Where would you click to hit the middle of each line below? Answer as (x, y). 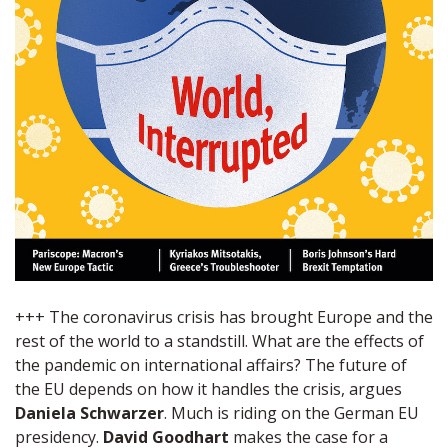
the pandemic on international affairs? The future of (211, 364)
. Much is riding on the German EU (291, 412)
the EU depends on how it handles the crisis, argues (208, 388)
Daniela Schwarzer (89, 412)
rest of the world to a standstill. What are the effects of (219, 340)
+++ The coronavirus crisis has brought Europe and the (224, 316)
